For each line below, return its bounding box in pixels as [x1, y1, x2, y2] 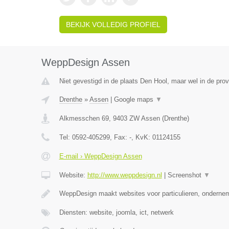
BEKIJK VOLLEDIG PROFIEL [65, 20, 161, 29]
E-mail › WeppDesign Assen [59, 152, 142, 160]
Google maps [113, 96, 155, 103]
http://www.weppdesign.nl [87, 171, 162, 179]
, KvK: [131, 133, 152, 141]
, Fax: [109, 133, 129, 141]
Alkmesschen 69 [59, 114, 109, 122]
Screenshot [167, 171, 203, 179]
